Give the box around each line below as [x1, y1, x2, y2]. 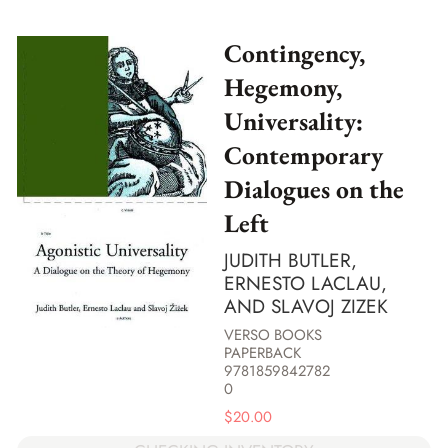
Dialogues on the [224, 172, 404, 207]
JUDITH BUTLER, [224, 246, 357, 274]
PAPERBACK [224, 342, 301, 365]
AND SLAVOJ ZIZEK [224, 292, 388, 320]
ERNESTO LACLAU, [224, 269, 387, 297]
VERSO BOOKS [224, 324, 322, 347]
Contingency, [224, 36, 365, 71]
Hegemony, [224, 70, 342, 105]
